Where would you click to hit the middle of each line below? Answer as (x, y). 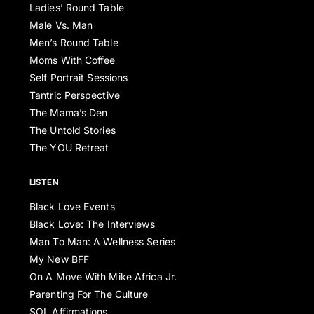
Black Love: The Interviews (92, 224)
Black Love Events (72, 207)
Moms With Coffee (73, 60)
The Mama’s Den (69, 113)
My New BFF (59, 259)
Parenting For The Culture (89, 294)
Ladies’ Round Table (77, 8)
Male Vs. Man (61, 25)
